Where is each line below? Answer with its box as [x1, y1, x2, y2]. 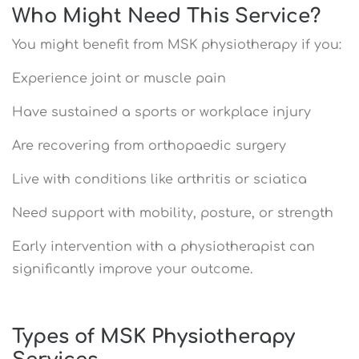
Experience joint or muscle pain [12, 71, 226, 86]
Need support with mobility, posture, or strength [12, 205, 333, 220]
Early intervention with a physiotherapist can [12, 239, 315, 254]
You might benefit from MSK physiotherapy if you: [12, 37, 341, 52]
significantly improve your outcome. [12, 261, 252, 276]
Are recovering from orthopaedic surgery [12, 138, 286, 153]
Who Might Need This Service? [12, 5, 321, 27]
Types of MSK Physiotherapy [12, 325, 295, 348]
